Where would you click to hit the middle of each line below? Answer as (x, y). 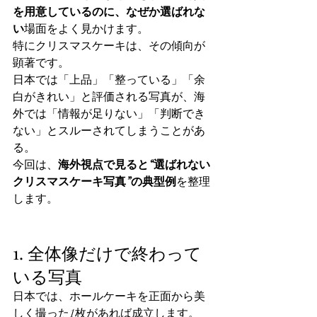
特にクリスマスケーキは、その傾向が (109, 46)
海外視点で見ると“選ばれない (134, 165)
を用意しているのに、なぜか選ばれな (109, 12)
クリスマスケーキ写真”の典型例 (94, 182)
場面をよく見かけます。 (86, 29)
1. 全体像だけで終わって (107, 253)
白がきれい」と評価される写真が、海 (109, 97)
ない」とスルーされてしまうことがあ (109, 131)
